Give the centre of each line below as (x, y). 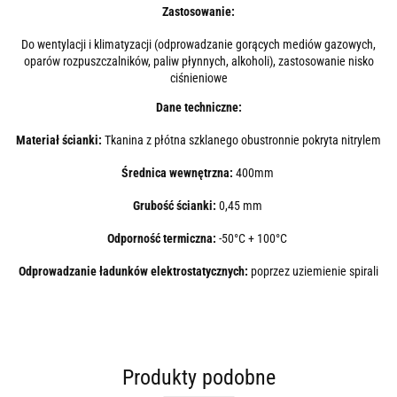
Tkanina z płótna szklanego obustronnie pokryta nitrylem (243, 140)
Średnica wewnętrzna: (178, 173)
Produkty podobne (198, 378)
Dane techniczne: (198, 108)
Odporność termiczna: (163, 239)
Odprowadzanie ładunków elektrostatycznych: (135, 272)
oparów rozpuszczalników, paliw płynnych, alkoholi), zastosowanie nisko (198, 62)
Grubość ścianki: (175, 206)
